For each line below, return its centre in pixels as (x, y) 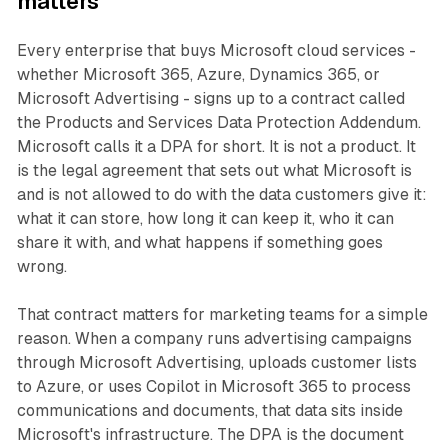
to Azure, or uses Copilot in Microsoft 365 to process (213, 387)
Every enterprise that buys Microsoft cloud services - (216, 51)
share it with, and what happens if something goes (199, 243)
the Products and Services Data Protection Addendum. (218, 123)
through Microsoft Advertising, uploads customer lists (216, 363)
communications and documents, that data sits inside (209, 411)
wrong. (41, 267)
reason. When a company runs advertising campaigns (214, 339)
